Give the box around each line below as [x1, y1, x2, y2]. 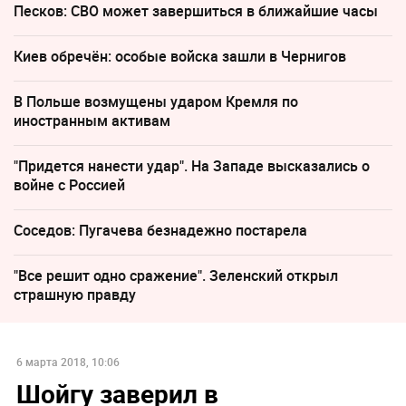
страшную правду [14, 285, 136, 305]
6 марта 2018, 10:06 [15, 354, 120, 370]
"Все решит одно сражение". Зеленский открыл [14, 266, 338, 286]
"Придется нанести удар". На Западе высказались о [14, 156, 370, 177]
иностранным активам [14, 111, 170, 131]
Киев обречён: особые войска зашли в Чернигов [14, 46, 346, 67]
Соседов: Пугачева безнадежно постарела [14, 220, 307, 241]
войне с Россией [14, 175, 125, 196]
